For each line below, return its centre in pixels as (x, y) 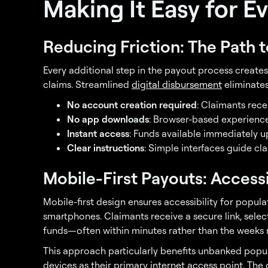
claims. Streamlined (87, 84)
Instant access (98, 133)
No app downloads (108, 119)
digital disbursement (177, 84)
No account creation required (132, 105)
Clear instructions (106, 148)
